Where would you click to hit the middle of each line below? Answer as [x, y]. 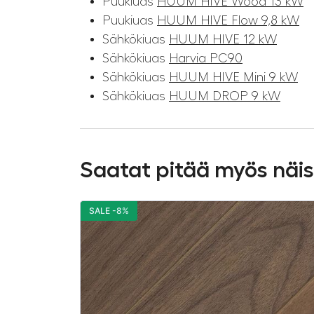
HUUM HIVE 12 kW [223, 39]
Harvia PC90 [206, 58]
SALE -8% [109, 210]
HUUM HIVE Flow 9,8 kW [228, 20]
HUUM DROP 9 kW [225, 96]
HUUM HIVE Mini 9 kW [233, 77]
